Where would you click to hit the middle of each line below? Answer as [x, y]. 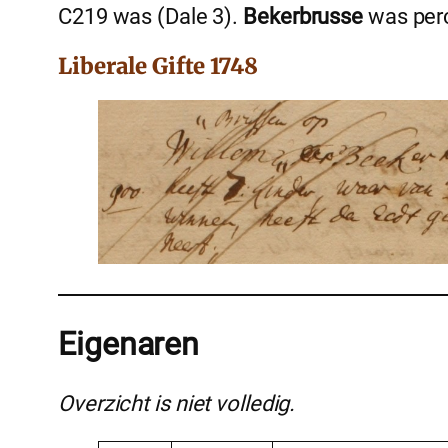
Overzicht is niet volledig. [177, 403]
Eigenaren [129, 344]
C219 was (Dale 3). [151, 17]
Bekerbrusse [303, 17]
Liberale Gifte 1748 [158, 66]
